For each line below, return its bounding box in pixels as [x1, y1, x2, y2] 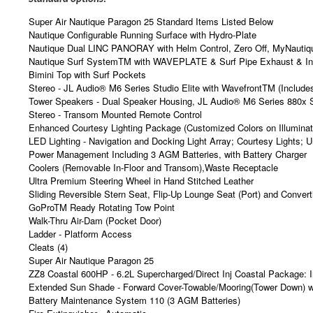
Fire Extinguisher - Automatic [29, 298, 147, 312]
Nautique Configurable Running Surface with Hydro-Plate [29, 19, 256, 33]
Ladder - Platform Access [29, 218, 132, 232]
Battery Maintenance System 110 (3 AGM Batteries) [29, 284, 240, 298]
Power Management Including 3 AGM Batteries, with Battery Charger [29, 138, 307, 152]
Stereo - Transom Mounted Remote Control [29, 99, 202, 112]
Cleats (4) [29, 231, 68, 245]
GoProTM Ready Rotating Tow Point [29, 191, 175, 205]
